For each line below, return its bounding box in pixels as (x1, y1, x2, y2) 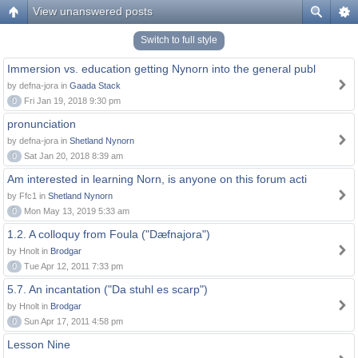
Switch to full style (141, 34, 217, 46)
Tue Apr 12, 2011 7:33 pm (22, 261, 123, 271)
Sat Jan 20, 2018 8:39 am (22, 151, 123, 161)
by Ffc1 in (7, 191, 48, 201)
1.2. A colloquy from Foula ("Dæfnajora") (7, 228, 210, 241)
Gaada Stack (70, 81, 121, 90)
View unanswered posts (33, 5, 153, 18)
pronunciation (7, 117, 76, 130)
